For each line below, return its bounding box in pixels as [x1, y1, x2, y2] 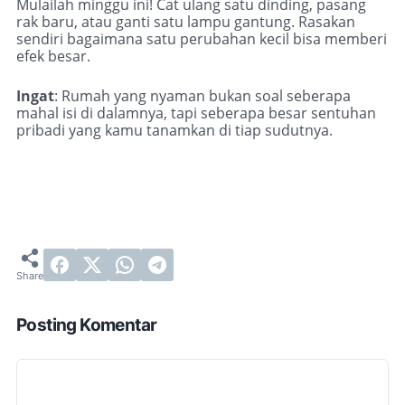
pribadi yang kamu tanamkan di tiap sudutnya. [16, 120, 333, 141]
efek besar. [16, 46, 90, 67]
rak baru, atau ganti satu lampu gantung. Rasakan [16, 12, 355, 33]
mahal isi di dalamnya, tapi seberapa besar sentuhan [16, 103, 376, 124]
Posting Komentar [16, 315, 157, 336]
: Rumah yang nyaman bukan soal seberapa [54, 86, 351, 107]
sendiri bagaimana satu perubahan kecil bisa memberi [16, 29, 387, 50]
